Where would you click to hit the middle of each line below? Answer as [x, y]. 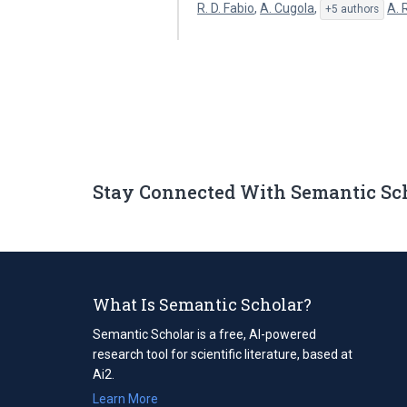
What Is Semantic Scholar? [202, 304]
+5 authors [352, 9]
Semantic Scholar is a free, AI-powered [204, 334]
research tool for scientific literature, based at [223, 354]
